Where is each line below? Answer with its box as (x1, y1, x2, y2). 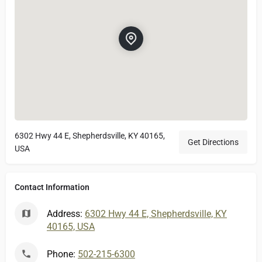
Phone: (47, 248, 78, 260)
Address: (47, 208, 85, 219)
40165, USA (47, 220, 95, 232)
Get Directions (188, 137, 239, 147)
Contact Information (15, 182, 89, 192)
